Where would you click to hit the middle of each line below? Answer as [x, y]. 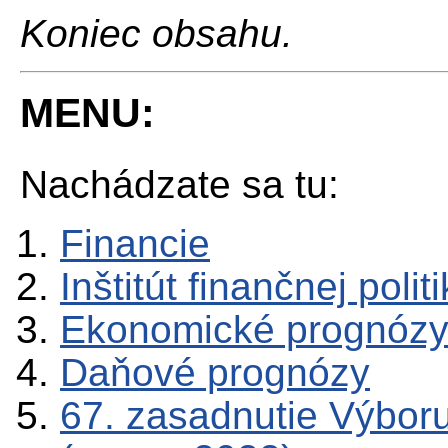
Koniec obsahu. [156, 33]
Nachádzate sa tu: [179, 185]
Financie [135, 244]
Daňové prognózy [215, 373]
